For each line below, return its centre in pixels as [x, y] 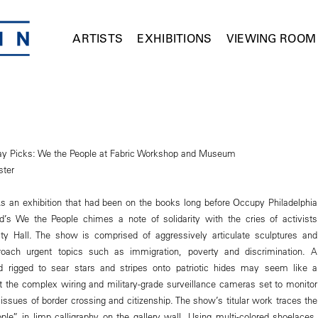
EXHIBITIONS [175, 38]
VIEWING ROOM [271, 38]
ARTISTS [98, 38]
